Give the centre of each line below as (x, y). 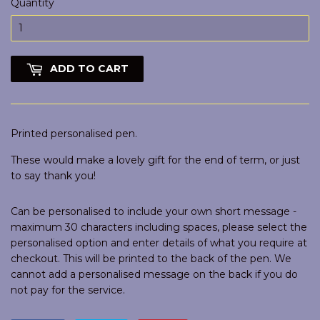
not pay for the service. (68, 290)
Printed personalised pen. (74, 134)
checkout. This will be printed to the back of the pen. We (151, 258)
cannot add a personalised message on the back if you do (154, 274)
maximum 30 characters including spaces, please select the (159, 227)
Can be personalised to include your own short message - (154, 211)
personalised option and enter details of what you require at (159, 242)
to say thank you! (53, 176)
